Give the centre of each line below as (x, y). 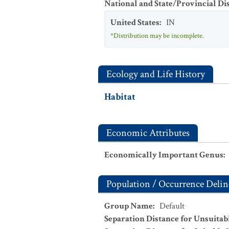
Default (172, 206)
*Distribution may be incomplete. (157, 36)
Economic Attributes (148, 133)
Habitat (120, 97)
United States (135, 22)
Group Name (129, 206)
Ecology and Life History (156, 74)
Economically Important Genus (164, 155)
